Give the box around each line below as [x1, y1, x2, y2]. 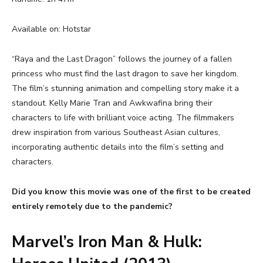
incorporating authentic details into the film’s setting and [12, 141, 224, 153]
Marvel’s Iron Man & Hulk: [12, 231, 202, 254]
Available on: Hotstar [12, 23, 91, 35]
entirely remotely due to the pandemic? [12, 201, 173, 213]
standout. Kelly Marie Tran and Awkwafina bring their [12, 97, 213, 109]
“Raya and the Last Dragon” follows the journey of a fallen [12, 53, 232, 65]
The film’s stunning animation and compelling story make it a [12, 83, 239, 95]
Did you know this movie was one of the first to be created [12, 186, 251, 198]
